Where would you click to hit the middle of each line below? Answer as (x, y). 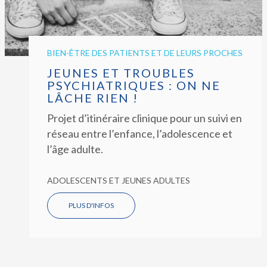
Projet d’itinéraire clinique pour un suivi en (145, 118)
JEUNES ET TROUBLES (121, 72)
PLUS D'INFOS (91, 205)
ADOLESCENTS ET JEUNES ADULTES (119, 180)
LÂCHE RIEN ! (93, 97)
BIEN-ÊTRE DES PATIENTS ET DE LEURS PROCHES (145, 52)
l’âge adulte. (75, 149)
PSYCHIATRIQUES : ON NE (134, 85)
